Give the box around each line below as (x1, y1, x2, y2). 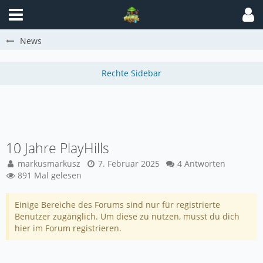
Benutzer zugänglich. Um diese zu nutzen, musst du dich (15, 211, 240, 222)
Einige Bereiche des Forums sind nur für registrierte (15, 199, 220, 210)
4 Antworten (177, 158, 225, 169)
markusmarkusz (18, 158, 80, 169)
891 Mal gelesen (15, 170, 82, 181)
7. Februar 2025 (98, 158, 160, 169)
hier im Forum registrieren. (15, 222, 122, 234)
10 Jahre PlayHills (6, 139, 109, 157)
